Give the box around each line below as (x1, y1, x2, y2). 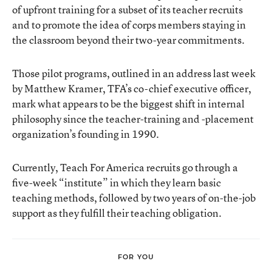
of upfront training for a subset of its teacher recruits (12, 2, 243, 16)
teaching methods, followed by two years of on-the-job (12, 191, 256, 205)
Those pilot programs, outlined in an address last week (12, 66, 256, 80)
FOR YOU (118, 252, 154, 261)
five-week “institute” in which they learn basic (12, 175, 221, 189)
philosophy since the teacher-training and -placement (12, 112, 254, 126)
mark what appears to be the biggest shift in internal (12, 97, 245, 110)
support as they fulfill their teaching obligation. (12, 206, 222, 220)
